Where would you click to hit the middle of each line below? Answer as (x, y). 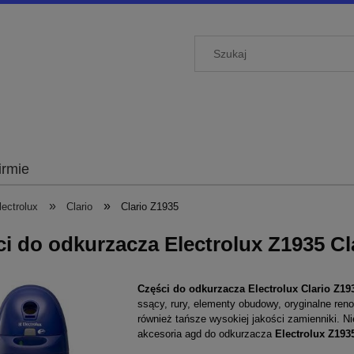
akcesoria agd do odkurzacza (206, 333)
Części (155, 288)
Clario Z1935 (150, 207)
